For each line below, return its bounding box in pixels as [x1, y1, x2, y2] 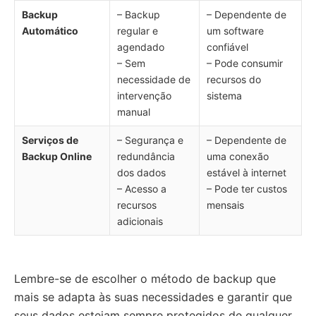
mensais [207, 199, 244, 211]
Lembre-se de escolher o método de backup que [14, 272, 276, 286]
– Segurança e [117, 134, 183, 146]
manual [117, 106, 150, 118]
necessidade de [117, 73, 190, 85]
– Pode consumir [207, 57, 283, 69]
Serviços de [22, 134, 78, 146]
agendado [117, 41, 164, 53]
